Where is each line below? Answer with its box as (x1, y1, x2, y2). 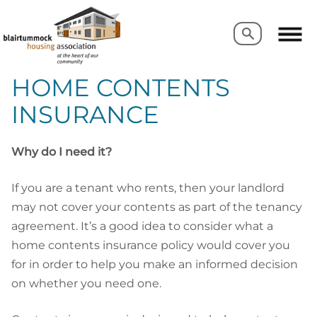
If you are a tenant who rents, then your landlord (11, 180, 284, 195)
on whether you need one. (11, 276, 161, 290)
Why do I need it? (11, 144, 112, 158)
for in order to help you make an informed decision (11, 257, 298, 271)
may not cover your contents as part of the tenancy (11, 200, 302, 214)
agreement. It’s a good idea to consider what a (11, 219, 273, 233)
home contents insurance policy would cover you (11, 238, 290, 252)
